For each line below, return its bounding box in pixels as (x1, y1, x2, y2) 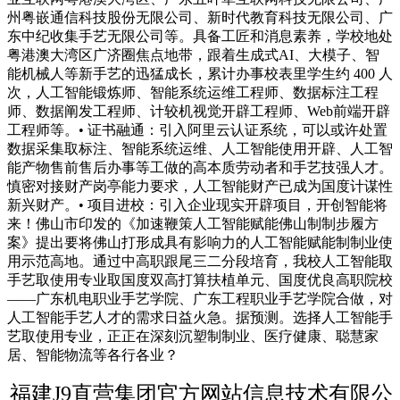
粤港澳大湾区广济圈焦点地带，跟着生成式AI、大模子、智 (7, 47, 379, 63)
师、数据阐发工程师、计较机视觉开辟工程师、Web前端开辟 (7, 104, 390, 120)
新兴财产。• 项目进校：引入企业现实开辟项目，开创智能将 (7, 197, 387, 213)
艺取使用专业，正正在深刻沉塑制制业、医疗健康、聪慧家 (7, 329, 379, 345)
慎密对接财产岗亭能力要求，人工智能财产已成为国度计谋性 (7, 179, 393, 195)
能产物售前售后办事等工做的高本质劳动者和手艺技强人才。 (7, 160, 393, 176)
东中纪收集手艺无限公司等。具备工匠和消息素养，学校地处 (7, 29, 393, 45)
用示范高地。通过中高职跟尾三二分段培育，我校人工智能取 (7, 254, 393, 270)
